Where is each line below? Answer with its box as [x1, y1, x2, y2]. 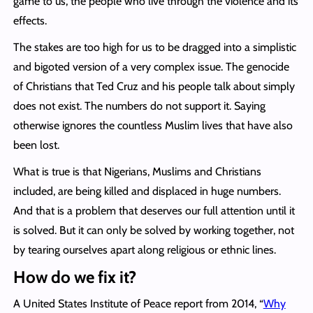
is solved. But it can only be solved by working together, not [13, 223, 294, 237]
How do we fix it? [13, 266, 136, 287]
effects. [13, 13, 47, 27]
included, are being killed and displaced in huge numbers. [13, 184, 281, 198]
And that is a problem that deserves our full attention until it [13, 203, 295, 217]
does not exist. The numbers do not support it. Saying [13, 99, 265, 112]
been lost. [13, 138, 59, 152]
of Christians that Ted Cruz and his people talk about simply [13, 79, 295, 93]
